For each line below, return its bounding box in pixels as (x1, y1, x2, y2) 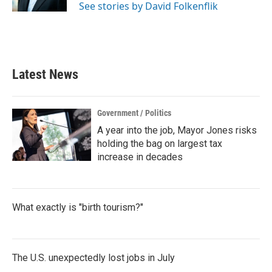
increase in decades (97, 151, 183, 163)
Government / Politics (97, 108, 171, 118)
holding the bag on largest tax (97, 138, 222, 149)
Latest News (12, 67, 78, 82)
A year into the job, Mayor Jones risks (97, 124, 257, 136)
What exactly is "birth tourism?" (12, 202, 143, 213)
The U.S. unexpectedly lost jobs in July (12, 252, 175, 263)
